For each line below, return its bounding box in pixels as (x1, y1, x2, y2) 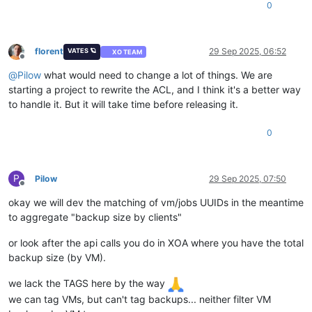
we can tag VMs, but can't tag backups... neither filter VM (8, 292, 271, 305)
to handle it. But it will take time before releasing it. (8, 98, 238, 111)
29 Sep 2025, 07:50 (209, 173, 286, 185)
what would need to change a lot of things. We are (41, 69, 272, 81)
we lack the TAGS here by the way (8, 277, 168, 290)
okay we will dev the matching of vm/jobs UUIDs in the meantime (8, 196, 304, 209)
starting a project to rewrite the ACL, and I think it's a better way (8, 84, 301, 96)
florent (35, 46, 63, 57)
